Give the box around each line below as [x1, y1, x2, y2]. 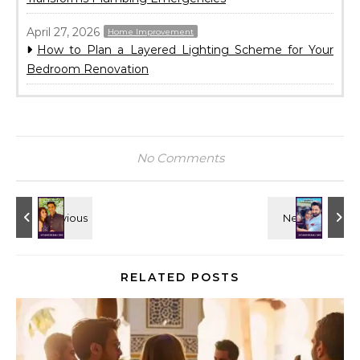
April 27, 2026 [27, 25, 100, 40]
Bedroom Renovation [27, 62, 149, 77]
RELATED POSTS [121, 270, 239, 285]
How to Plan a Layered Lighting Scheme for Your [37, 43, 333, 58]
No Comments [136, 150, 224, 166]
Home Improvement [108, 27, 194, 38]
